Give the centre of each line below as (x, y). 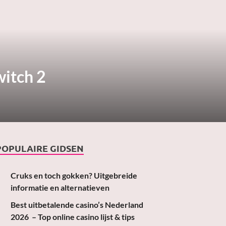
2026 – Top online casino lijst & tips (73, 217)
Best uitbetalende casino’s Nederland (77, 205)
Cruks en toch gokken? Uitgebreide (74, 176)
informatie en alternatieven (60, 188)
